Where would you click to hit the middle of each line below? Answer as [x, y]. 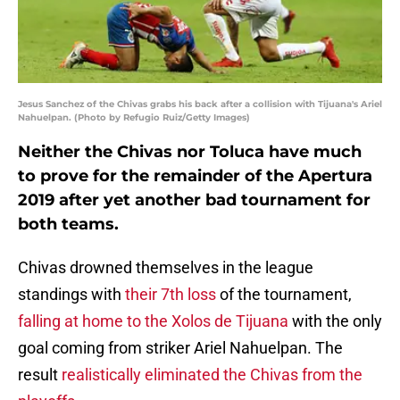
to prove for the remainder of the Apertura [195, 176]
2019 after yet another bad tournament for [194, 200]
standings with [71, 295]
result [40, 375]
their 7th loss [171, 295]
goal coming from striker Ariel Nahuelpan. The [180, 348]
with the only [335, 321]
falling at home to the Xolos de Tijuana [153, 321]
